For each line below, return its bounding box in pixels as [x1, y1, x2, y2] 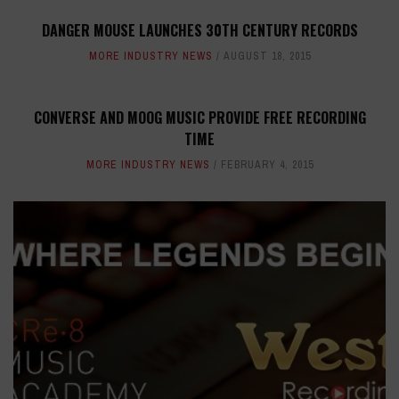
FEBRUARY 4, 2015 [220, 158, 313, 173]
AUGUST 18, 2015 [223, 49, 311, 64]
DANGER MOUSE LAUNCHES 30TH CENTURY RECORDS [41, 20, 358, 42]
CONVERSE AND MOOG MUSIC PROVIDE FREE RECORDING [33, 107, 366, 129]
